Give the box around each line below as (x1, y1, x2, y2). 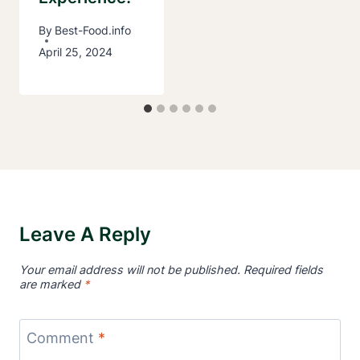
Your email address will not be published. (19, 263, 240, 277)
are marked (19, 277, 84, 292)
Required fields (243, 263, 323, 277)
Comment (27, 329, 98, 347)
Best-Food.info (55, 23, 132, 38)
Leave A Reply (19, 223, 151, 247)
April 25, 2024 (39, 45, 112, 59)
